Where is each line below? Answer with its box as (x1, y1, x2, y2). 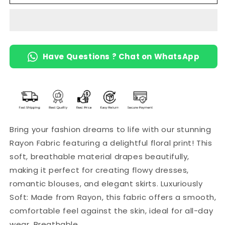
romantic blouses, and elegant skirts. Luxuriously (10, 178, 203, 189)
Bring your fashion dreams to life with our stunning (10, 124, 211, 135)
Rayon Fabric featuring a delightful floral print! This (10, 138, 212, 149)
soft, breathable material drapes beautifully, (10, 151, 190, 162)
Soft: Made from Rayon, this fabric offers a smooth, (10, 192, 216, 203)
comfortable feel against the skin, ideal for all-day (10, 205, 213, 216)
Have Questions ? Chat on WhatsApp (42, 51, 200, 62)
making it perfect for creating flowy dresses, (10, 165, 189, 176)
